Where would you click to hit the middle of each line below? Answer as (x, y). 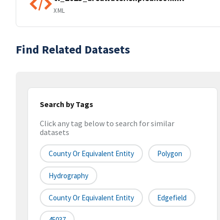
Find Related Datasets (73, 49)
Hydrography (69, 176)
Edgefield (172, 198)
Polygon (170, 154)
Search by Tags (67, 104)
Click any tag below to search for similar (107, 124)
